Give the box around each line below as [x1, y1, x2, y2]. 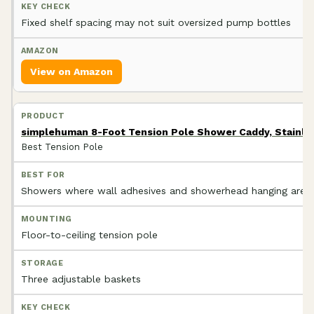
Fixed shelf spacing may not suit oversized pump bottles [21, 16, 291, 28]
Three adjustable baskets [21, 273, 141, 285]
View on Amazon [30, 65, 113, 77]
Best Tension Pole [21, 141, 103, 152]
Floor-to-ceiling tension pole [21, 228, 158, 240]
